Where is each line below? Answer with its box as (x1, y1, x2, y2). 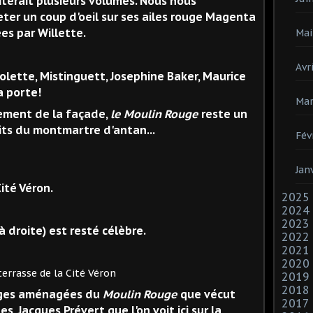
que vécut (177, 286, 235, 301)
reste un (198, 106, 247, 121)
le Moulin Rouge (110, 106, 198, 121)
